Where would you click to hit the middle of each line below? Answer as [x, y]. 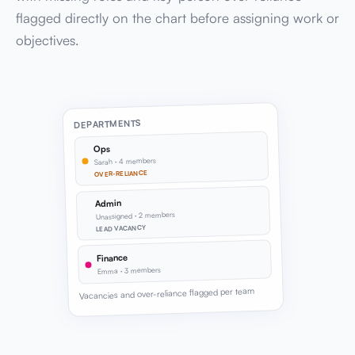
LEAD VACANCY [121, 228]
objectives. [47, 40]
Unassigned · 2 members [135, 216]
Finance [112, 258]
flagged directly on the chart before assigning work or [177, 18]
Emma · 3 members [129, 270]
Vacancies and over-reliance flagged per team [166, 294]
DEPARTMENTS [108, 124]
